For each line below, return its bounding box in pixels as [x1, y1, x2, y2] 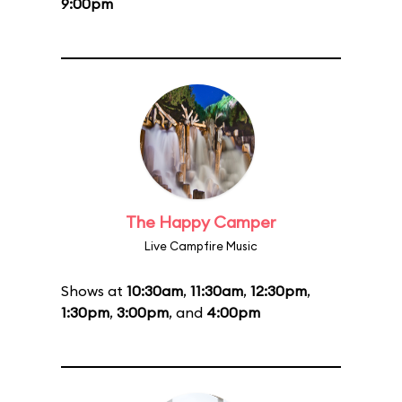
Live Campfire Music [144, 239, 258, 253]
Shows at [61, 282, 127, 300]
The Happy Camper [126, 212, 276, 232]
